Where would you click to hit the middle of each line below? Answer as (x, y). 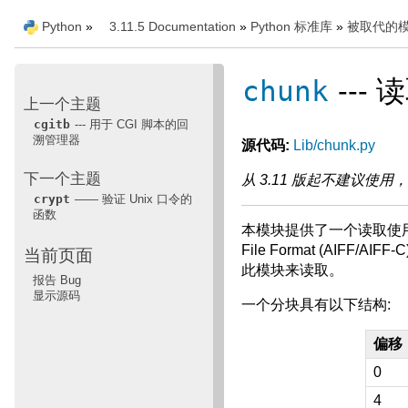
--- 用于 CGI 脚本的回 (130, 124)
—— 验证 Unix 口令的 (132, 199)
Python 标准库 (291, 27)
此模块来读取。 (293, 270)
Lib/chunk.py (335, 146)
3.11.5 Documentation (173, 27)
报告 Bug (57, 280)
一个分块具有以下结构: (316, 305)
